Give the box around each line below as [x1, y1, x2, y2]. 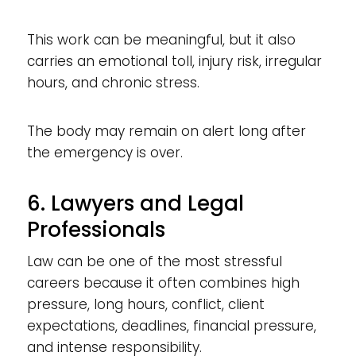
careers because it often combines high [26, 273, 300, 292]
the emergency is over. [26, 142, 183, 162]
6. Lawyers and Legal [26, 188, 244, 218]
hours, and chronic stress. [26, 72, 199, 92]
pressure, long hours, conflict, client [26, 294, 265, 314]
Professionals [26, 215, 165, 244]
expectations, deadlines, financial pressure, [26, 315, 316, 335]
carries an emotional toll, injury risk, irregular [26, 51, 322, 71]
